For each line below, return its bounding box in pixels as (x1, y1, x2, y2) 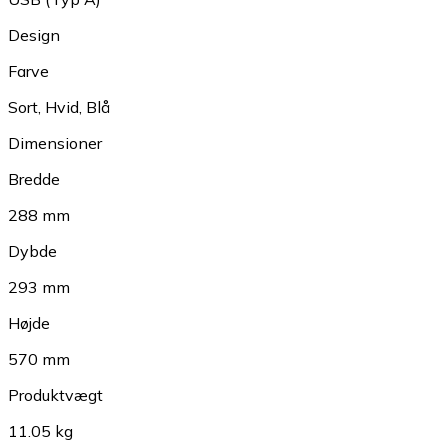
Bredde (8, 169, 60, 190)
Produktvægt (8, 385, 103, 406)
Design (8, 25, 60, 46)
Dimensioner (8, 133, 102, 154)
